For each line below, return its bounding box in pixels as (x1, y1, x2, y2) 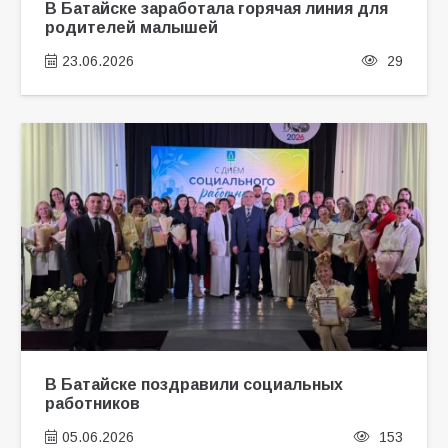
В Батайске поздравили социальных (44, 375, 343, 394)
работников (44, 394, 140, 413)
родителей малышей (44, 18, 218, 37)
